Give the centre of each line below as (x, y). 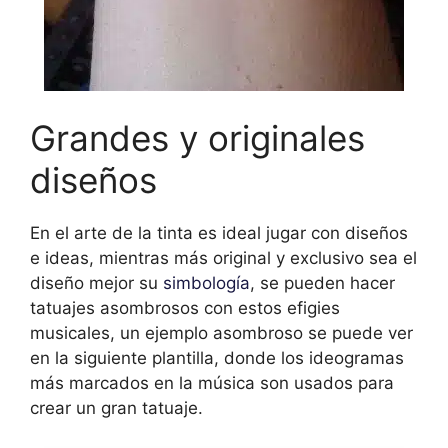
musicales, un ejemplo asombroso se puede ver (221, 332)
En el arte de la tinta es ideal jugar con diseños (219, 232)
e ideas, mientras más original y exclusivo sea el (223, 257)
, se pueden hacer (322, 282)
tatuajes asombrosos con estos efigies (185, 307)
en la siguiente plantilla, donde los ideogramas (217, 357)
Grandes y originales (197, 137)
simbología (206, 282)
